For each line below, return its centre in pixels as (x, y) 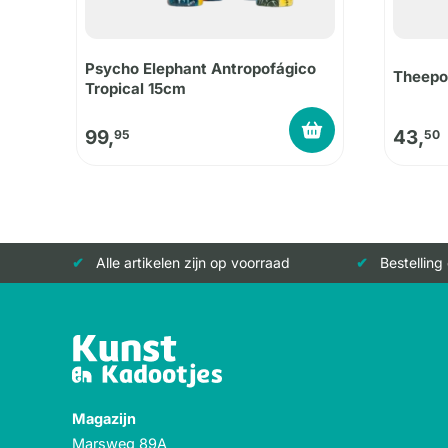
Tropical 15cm (135, 88)
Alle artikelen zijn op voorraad (193, 263)
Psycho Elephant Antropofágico (200, 68)
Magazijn (104, 419)
